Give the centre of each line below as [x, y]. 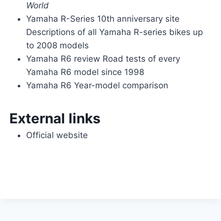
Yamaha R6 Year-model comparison [97, 86]
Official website [57, 135]
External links [55, 119]
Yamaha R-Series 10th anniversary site [103, 19]
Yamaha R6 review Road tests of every [103, 59]
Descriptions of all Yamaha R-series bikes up [114, 32]
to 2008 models [57, 46]
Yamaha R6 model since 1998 [85, 72]
